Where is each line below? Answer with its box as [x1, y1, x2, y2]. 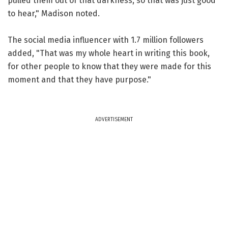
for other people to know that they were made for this [8, 61, 211, 71]
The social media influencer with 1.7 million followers [8, 35, 204, 45]
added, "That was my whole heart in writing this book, [8, 48, 210, 58]
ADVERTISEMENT [95, 116, 133, 123]
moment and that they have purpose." [8, 74, 151, 84]
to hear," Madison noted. [8, 8, 100, 18]
